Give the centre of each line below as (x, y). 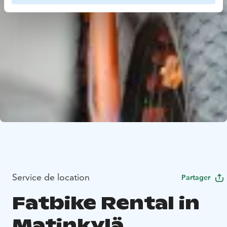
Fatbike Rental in (106, 203)
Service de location (51, 177)
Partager (196, 177)
